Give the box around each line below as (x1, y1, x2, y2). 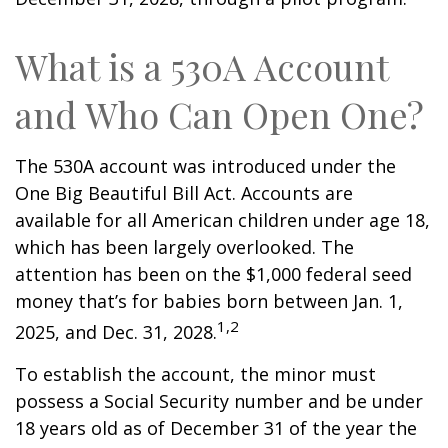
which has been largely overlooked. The (15, 235, 354, 259)
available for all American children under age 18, (15, 208, 430, 232)
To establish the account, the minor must (15, 362, 376, 386)
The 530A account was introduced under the (15, 154, 396, 178)
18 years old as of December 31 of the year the (15, 416, 417, 440)
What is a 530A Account (15, 42, 388, 90)
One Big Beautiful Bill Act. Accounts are (15, 181, 353, 205)
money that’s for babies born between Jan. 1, (15, 289, 403, 313)
